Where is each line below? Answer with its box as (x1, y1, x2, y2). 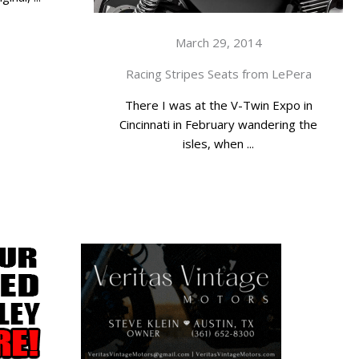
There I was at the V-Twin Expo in (124, 97, 313, 114)
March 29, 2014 (175, 34, 262, 51)
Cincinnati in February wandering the (119, 116, 317, 133)
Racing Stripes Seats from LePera (125, 66, 312, 83)
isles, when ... (183, 135, 254, 152)
